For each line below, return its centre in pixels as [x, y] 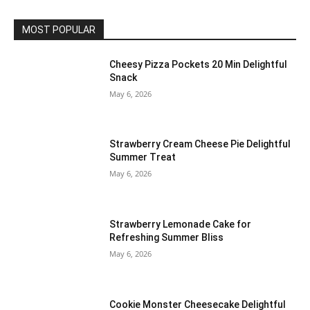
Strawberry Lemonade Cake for [181, 224]
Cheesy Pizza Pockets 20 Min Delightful [199, 64]
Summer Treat [143, 157]
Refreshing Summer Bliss [167, 237]
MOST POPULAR [59, 29]
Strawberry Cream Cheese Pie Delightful [200, 144]
